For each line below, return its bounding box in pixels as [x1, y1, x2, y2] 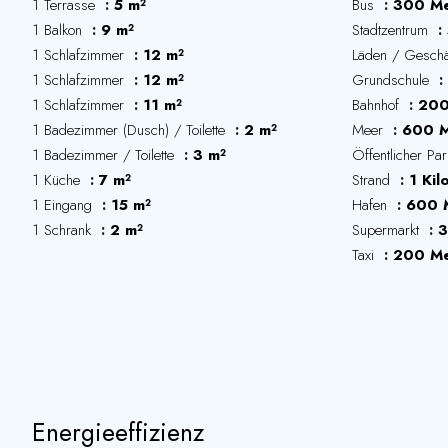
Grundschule [352, 69, 434, 91]
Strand [352, 169, 395, 191]
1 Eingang [32, 194, 97, 216]
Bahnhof [352, 94, 404, 116]
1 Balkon [32, 19, 87, 41]
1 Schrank [32, 219, 96, 241]
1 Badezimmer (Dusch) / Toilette [32, 119, 230, 141]
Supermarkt [352, 219, 424, 241]
